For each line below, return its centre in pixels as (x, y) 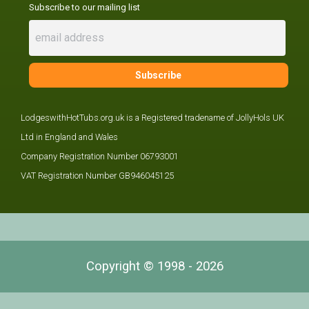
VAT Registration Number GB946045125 (97, 176)
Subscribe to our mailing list (84, 8)
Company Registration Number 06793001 (100, 157)
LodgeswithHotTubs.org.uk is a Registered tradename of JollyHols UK (152, 118)
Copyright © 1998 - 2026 (154, 267)
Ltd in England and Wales (69, 137)
